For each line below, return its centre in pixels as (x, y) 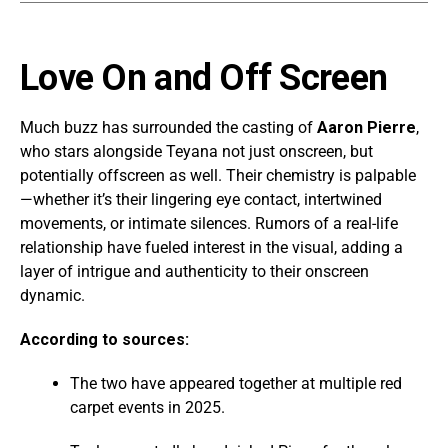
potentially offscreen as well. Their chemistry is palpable (218, 175)
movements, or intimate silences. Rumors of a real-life (209, 223)
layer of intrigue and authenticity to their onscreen (194, 271)
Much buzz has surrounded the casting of (168, 127)
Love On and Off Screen (204, 77)
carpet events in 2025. (147, 407)
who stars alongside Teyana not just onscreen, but (196, 151)
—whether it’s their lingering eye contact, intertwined (201, 199)
